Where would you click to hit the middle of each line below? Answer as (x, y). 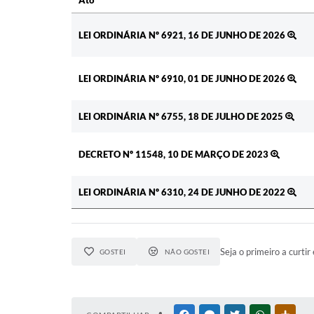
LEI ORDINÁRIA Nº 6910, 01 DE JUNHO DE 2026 (183, 79)
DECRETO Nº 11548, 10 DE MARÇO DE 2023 (175, 155)
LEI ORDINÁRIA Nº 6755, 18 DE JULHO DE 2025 (182, 117)
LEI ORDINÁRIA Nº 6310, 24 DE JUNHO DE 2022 (183, 192)
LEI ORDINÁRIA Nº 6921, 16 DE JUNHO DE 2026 (183, 35)
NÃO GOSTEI (187, 252)
